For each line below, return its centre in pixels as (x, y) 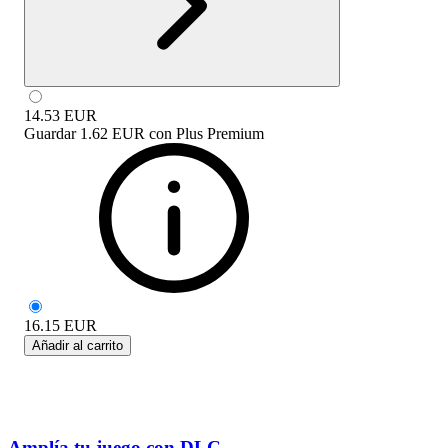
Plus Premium (220, 133)
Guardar (50, 133)
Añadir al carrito (77, 345)
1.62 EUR (112, 133)
